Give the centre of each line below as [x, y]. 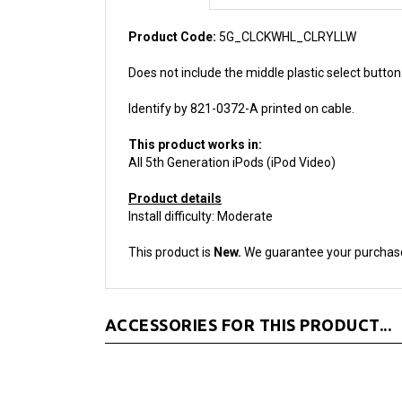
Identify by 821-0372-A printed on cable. [241, 89]
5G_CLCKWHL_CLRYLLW [286, 17]
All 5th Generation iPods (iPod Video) [232, 143]
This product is [170, 233]
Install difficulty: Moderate [201, 197]
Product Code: [172, 17]
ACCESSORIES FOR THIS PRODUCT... [249, 306]
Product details [175, 179]
